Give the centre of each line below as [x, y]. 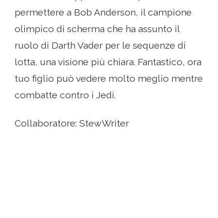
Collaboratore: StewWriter [72, 123]
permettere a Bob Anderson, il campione [103, 12]
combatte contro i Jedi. [65, 95]
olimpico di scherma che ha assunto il [97, 29]
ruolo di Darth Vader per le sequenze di [100, 45]
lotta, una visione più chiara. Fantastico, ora [108, 62]
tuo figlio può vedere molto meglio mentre [109, 79]
